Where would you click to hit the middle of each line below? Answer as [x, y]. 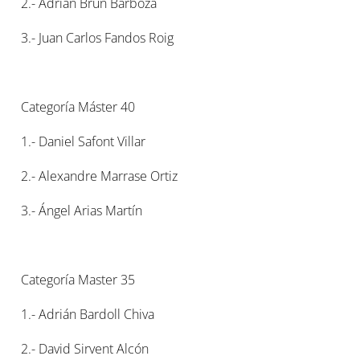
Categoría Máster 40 [78, 107]
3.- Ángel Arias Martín [82, 211]
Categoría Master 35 [78, 280]
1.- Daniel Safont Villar [84, 141]
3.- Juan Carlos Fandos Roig [98, 38]
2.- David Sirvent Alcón [85, 349]
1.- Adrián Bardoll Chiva [88, 314]
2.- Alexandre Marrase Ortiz [100, 176]
